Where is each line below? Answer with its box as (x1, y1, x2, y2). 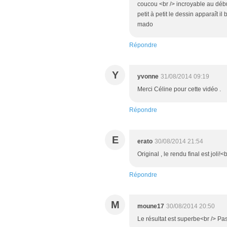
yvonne (137, 73, 159, 81)
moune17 (137, 203, 164, 210)
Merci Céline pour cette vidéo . (137, 86, 221, 93)
